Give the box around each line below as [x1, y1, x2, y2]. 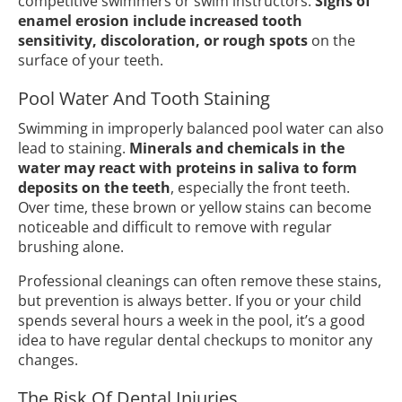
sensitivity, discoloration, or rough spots [18, 31, 308, 51]
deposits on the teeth [18, 178, 170, 198]
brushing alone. [18, 237, 124, 258]
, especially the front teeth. [170, 178, 350, 198]
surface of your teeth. [18, 50, 163, 71]
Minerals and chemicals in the [129, 138, 345, 159]
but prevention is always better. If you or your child [18, 291, 362, 311]
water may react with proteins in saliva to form [18, 158, 357, 179]
